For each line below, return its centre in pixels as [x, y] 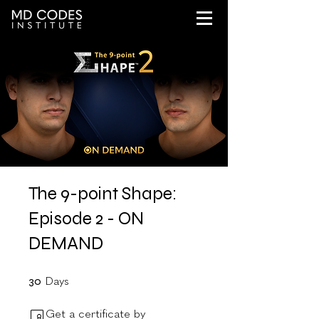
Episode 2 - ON [86, 219]
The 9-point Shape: [103, 194]
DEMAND [66, 244]
